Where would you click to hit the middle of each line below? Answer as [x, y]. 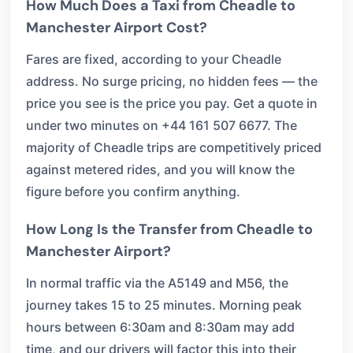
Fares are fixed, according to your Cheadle [154, 59]
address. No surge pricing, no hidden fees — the [172, 81]
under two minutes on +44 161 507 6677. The [162, 125]
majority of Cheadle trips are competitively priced [174, 147]
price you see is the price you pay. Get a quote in [172, 103]
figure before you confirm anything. [133, 191]
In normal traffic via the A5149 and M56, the [157, 283]
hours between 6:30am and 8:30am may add [160, 327]
